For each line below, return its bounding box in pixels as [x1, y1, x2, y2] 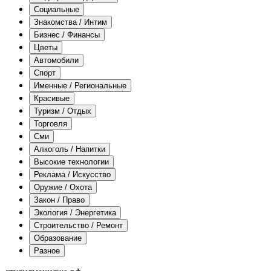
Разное [34, 246, 60, 255]
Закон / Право [34, 195, 85, 204]
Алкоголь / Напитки [34, 144, 105, 154]
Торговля [34, 119, 67, 128]
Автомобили [34, 55, 79, 65]
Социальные [34, 4, 79, 14]
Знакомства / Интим [34, 17, 107, 27]
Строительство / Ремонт [34, 220, 123, 230]
